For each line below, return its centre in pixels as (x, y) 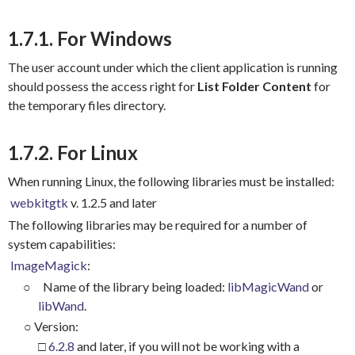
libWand (61, 305)
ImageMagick (49, 265)
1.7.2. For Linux (73, 152)
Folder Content (267, 86)
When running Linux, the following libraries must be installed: (171, 181)
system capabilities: (61, 243)
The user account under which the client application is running (172, 67)
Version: (56, 326)
